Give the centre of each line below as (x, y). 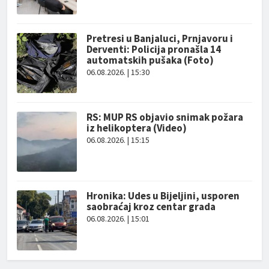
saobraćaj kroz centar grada (151, 206)
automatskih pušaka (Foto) (150, 60)
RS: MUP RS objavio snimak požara (165, 117)
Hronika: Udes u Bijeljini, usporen (163, 195)
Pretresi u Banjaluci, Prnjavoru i (160, 38)
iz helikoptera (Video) (137, 128)
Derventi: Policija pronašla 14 (154, 49)
